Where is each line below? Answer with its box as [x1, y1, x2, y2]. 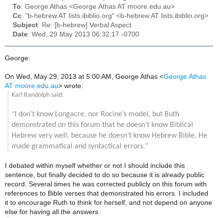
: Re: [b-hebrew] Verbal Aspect [38, 21, 131, 29]
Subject [13, 21, 38, 29]
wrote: [62, 82, 83, 90]
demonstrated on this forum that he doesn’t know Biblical [11, 121, 193, 129]
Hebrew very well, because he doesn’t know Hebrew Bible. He [11, 131, 207, 140]
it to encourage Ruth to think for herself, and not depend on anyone [5, 199, 212, 206]
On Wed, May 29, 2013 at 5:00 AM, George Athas [5, 73, 160, 80]
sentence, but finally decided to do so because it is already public [5, 171, 204, 179]
